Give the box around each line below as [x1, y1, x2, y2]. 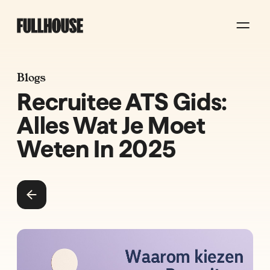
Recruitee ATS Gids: [17, 88, 227, 115]
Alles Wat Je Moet [17, 111, 206, 139]
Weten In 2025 [17, 135, 176, 162]
